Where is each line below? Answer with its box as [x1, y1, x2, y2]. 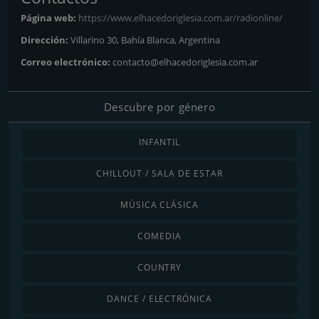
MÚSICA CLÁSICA [120, 198, 199, 211]
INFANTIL [138, 135, 181, 148]
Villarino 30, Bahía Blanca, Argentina [70, 33, 220, 46]
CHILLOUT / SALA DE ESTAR [96, 167, 223, 179]
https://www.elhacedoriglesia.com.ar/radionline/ [78, 11, 283, 24]
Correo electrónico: [21, 55, 113, 68]
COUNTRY [137, 261, 182, 273]
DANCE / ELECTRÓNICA [106, 292, 213, 305]
